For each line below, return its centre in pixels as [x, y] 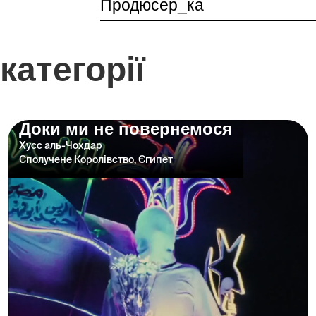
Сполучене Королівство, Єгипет [96, 159]
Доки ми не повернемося [125, 128]
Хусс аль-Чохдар [60, 145]
